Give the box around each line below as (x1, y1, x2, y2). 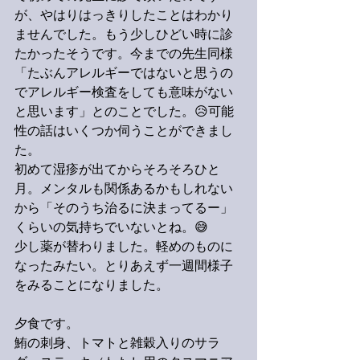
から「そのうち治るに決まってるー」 (14, 201, 233, 217)
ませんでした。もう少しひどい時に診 (14, 27, 233, 43)
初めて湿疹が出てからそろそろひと (14, 162, 220, 178)
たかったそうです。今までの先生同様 (14, 47, 233, 63)
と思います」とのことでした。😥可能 (14, 104, 234, 121)
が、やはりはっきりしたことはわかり (14, 8, 233, 24)
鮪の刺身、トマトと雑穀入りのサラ (14, 336, 220, 352)
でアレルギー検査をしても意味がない (14, 85, 233, 101)
